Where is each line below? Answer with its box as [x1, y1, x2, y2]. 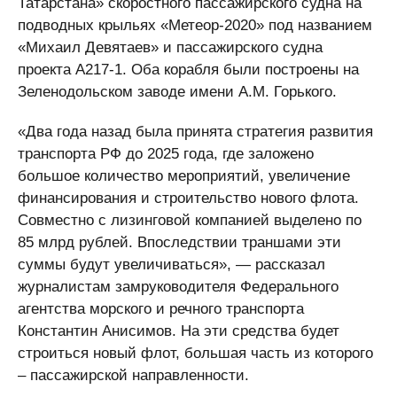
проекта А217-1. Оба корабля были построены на [18, 61, 359, 78]
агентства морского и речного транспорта [18, 300, 304, 317]
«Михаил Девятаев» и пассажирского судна [18, 39, 323, 56]
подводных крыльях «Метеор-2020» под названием [18, 17, 372, 34]
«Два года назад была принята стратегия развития [18, 123, 373, 140]
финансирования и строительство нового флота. [18, 190, 359, 206]
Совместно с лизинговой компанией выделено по [18, 212, 362, 229]
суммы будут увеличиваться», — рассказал [18, 256, 325, 273]
